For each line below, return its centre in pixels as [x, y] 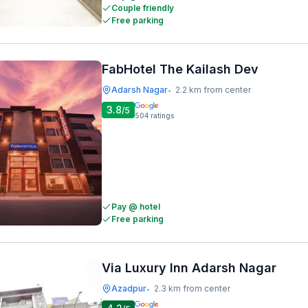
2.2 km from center [213, 90]
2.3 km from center [192, 288]
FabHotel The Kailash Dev [180, 69]
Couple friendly [143, 8]
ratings [162, 115]
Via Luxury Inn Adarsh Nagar [189, 268]
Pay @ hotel [136, 207]
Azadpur [129, 288]
